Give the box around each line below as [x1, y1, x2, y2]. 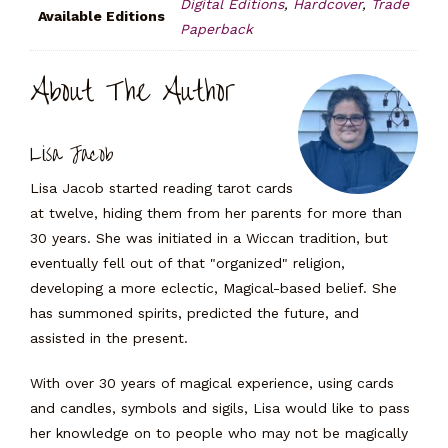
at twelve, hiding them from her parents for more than [30, 204, 402, 221]
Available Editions [38, 8, 165, 24]
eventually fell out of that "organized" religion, [30, 254, 345, 271]
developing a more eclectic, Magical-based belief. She [30, 279, 397, 296]
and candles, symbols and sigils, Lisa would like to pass [30, 399, 410, 416]
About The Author [30, 64, 236, 118]
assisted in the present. [30, 329, 188, 346]
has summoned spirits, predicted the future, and [30, 304, 359, 321]
